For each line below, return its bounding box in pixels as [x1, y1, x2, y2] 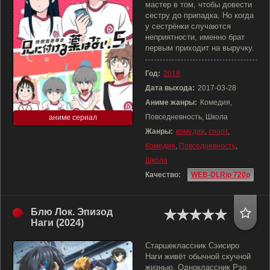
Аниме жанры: [145, 98, 197, 107]
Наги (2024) [31, 218, 84, 228]
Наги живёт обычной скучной [145, 252, 251, 261]
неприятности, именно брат [145, 33, 245, 42]
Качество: [145, 171, 181, 179]
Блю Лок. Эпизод [31, 207, 113, 217]
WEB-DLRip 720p [191, 171, 250, 179]
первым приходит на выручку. [145, 43, 254, 52]
